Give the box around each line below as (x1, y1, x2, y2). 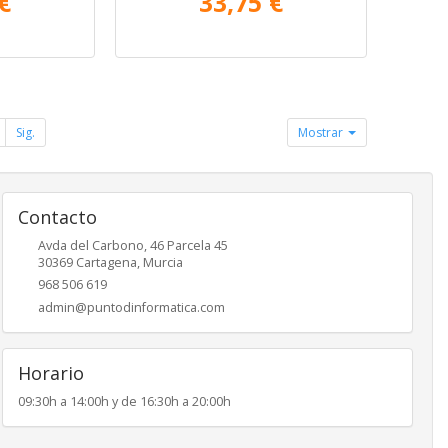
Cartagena (75, 253, 137, 271)
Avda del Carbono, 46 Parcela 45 (37, 236, 228, 254)
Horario (17, 360, 84, 385)
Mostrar (298, 123, 347, 141)
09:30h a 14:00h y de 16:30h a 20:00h (17, 392, 231, 410)
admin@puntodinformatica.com (37, 298, 225, 316)
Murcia (142, 253, 183, 271)
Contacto (17, 204, 97, 229)
